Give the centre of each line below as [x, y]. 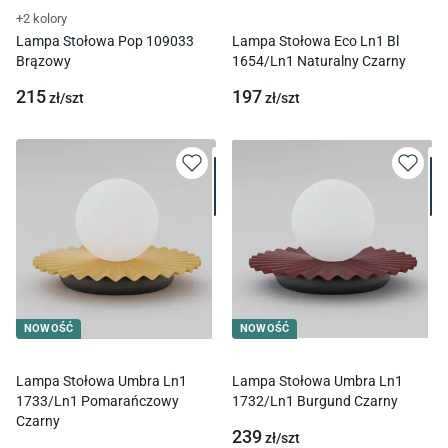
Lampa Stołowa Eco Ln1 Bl [315, 40]
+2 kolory [41, 18]
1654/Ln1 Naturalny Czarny [319, 60]
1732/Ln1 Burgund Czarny [315, 400]
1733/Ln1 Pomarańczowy [97, 400]
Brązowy [43, 60]
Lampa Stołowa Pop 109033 [105, 40]
